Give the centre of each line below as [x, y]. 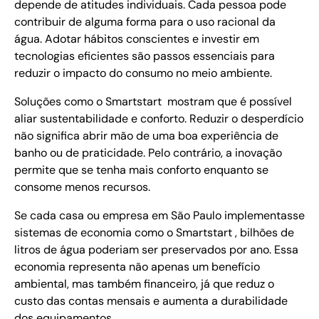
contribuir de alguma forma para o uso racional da [145, 22]
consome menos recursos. [82, 187]
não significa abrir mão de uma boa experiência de [146, 136]
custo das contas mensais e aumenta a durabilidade [151, 301]
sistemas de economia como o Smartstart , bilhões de [154, 233]
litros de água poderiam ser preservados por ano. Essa [156, 250]
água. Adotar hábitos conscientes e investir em [137, 39]
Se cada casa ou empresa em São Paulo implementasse [159, 216]
